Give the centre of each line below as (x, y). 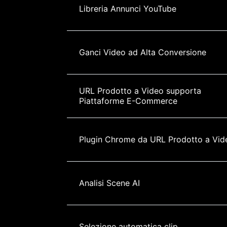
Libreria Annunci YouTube (128, 8)
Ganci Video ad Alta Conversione (143, 52)
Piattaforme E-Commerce (128, 101)
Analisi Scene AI (109, 183)
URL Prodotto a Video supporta (141, 90)
